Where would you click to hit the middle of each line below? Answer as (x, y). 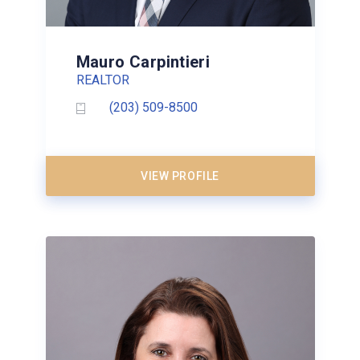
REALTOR (102, 80)
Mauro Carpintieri (143, 61)
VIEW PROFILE (180, 176)
